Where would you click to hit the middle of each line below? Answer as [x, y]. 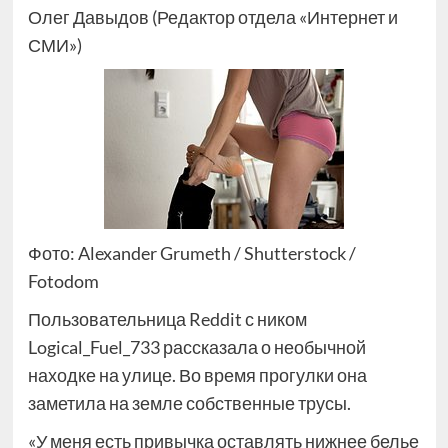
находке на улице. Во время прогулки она [197, 375]
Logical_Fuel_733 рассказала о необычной [196, 347]
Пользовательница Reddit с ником [167, 319]
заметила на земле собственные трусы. [189, 403]
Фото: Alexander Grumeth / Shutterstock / [191, 253]
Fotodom [63, 281]
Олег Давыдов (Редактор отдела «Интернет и [212, 17]
